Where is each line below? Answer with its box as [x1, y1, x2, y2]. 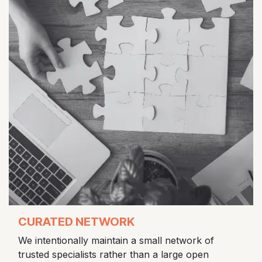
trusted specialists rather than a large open [18, 249, 209, 260]
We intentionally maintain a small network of [18, 235, 214, 246]
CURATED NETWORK [18, 215, 135, 229]
